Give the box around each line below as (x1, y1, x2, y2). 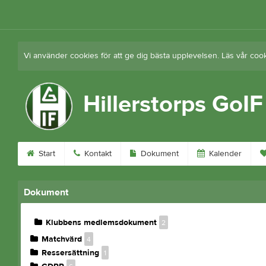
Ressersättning (41, 248, 99, 258)
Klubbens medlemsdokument (45, 217, 157, 228)
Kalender (206, 148, 242, 159)
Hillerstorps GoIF (83, 90, 263, 119)
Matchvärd (41, 234, 82, 245)
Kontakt (81, 148, 112, 159)
